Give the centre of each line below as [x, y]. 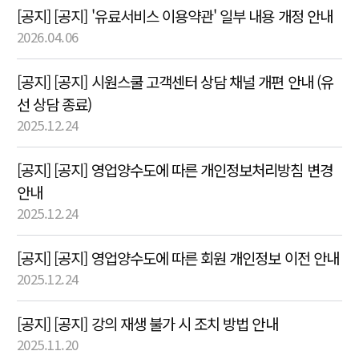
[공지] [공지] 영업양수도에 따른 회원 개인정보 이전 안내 [178, 258]
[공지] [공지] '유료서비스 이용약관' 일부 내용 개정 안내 [175, 16]
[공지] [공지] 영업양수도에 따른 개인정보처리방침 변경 [175, 169]
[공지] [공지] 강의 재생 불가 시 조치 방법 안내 [147, 323]
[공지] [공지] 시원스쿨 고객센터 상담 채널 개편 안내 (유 [175, 81]
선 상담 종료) [54, 104]
